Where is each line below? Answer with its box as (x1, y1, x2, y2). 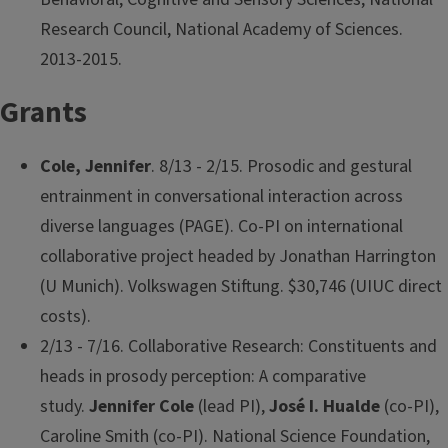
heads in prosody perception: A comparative (40, 363, 366, 389)
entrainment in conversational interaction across (40, 183, 403, 209)
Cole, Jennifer (40, 153, 151, 179)
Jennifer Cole (89, 393, 194, 419)
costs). (40, 303, 91, 329)
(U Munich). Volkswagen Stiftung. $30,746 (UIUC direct (40, 273, 442, 299)
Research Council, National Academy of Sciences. (40, 16, 403, 42)
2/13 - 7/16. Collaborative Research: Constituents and (40, 333, 437, 359)
